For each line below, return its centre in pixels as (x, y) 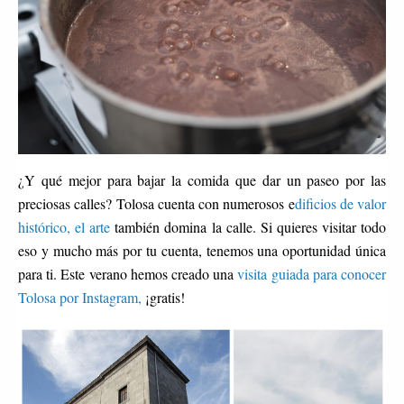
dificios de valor (340, 203)
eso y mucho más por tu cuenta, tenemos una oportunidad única (202, 250)
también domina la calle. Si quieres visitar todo (251, 226)
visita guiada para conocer (312, 273)
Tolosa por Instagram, (82, 297)
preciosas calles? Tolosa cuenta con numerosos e (156, 203)
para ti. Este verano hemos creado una (128, 273)
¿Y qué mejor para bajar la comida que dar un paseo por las (202, 179)
